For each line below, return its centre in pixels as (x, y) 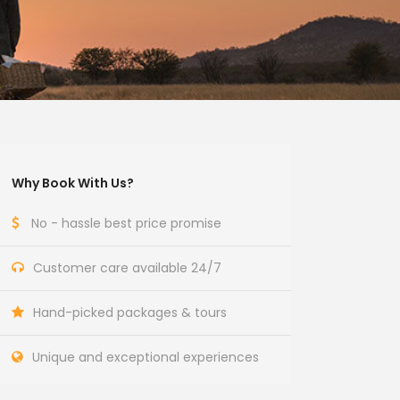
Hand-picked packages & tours (130, 312)
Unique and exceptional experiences (146, 357)
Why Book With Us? (73, 183)
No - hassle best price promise (127, 223)
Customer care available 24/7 (128, 268)
